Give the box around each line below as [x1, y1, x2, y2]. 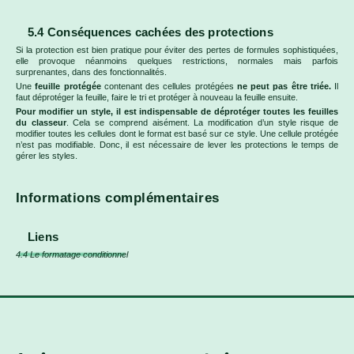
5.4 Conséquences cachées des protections [28, 25, 273, 39]
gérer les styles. [16, 151, 77, 161]
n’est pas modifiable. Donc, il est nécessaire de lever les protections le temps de [16, 140, 338, 150]
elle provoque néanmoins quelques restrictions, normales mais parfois [16, 55, 338, 66]
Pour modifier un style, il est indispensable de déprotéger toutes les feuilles [16, 107, 338, 117]
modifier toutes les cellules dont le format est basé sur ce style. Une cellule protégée [16, 129, 338, 139]
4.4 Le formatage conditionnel [16, 250, 128, 260]
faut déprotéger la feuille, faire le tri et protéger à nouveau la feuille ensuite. [16, 92, 298, 102]
